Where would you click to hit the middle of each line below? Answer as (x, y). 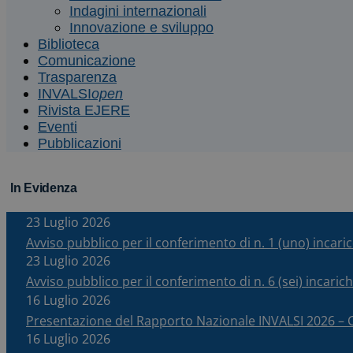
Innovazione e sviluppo (141, 28)
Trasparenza (77, 77)
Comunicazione (87, 61)
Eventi (58, 127)
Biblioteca (69, 44)
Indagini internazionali (138, 11)
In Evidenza (44, 188)
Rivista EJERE (84, 110)
